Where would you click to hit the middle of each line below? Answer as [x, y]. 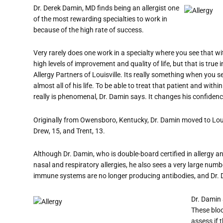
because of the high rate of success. [89, 30]
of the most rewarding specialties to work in [100, 19]
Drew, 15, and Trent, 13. [69, 131]
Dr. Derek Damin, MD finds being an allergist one [106, 8]
